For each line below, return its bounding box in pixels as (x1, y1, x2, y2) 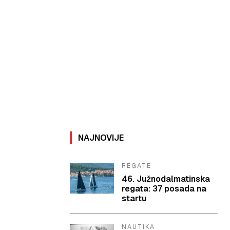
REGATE (122, 162, 152, 170)
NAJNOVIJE (78, 132, 124, 143)
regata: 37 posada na (122, 183, 207, 194)
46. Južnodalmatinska (122, 174, 210, 184)
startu (122, 193, 147, 204)
